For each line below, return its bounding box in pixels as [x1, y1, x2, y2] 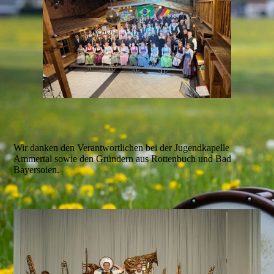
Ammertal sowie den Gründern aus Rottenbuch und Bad [13, 154, 232, 165]
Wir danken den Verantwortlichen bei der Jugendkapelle [13, 143, 230, 154]
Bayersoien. [13, 165, 60, 176]
